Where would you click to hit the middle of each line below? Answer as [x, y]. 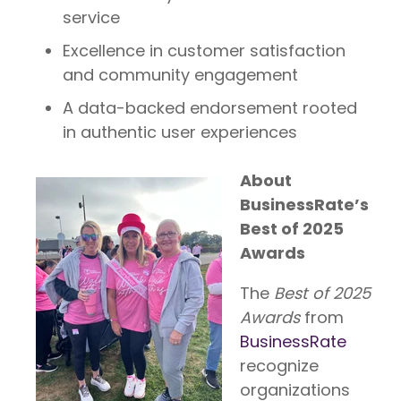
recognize [279, 365]
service [91, 17]
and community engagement [180, 74]
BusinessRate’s [304, 204]
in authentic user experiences [180, 132]
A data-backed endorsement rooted [210, 107]
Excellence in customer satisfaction [204, 50]
